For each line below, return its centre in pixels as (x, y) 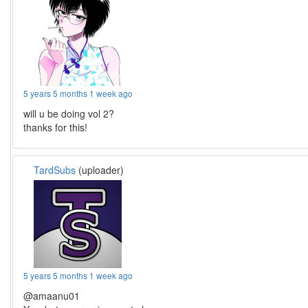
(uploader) (100, 170)
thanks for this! (56, 127)
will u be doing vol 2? (69, 113)
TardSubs (55, 170)
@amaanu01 (52, 296)
